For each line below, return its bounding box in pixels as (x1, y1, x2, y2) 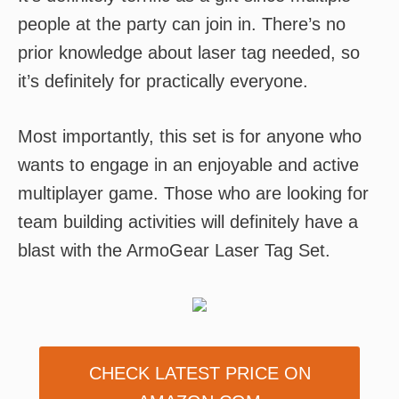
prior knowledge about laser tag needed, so (18, 43, 360, 62)
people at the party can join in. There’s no (18, 14, 346, 34)
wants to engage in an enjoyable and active (18, 155, 359, 175)
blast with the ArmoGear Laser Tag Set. (18, 240, 330, 260)
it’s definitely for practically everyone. (18, 71, 308, 91)
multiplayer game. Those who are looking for (18, 183, 369, 203)
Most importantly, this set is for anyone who (18, 126, 362, 146)
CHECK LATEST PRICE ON (88, 363, 311, 383)
